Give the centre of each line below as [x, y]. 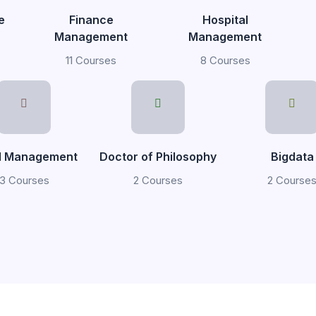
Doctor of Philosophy [158, 157]
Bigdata [292, 157]
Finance [91, 20]
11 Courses [91, 60]
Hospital [225, 20]
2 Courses [158, 180]
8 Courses [225, 60]
